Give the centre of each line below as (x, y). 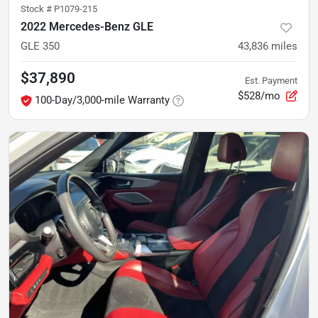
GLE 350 (40, 46)
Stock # (37, 9)
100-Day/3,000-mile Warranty (102, 100)
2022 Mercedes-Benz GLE (87, 27)
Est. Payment (271, 80)
